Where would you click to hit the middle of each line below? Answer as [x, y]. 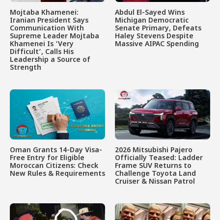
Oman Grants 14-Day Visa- [56, 150]
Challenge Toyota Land [155, 174]
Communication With [47, 29]
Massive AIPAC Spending [157, 45]
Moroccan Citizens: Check [54, 166]
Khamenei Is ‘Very [42, 45]
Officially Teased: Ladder [159, 158]
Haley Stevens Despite [154, 37]
